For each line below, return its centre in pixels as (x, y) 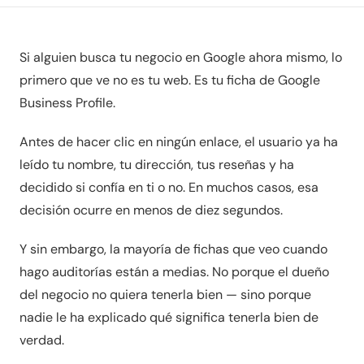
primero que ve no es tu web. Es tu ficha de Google (170, 80)
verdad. (42, 340)
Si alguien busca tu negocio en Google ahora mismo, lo (181, 57)
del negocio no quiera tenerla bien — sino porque (165, 295)
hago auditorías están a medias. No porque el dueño (174, 272)
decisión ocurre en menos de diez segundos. (151, 210)
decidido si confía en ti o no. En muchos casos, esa (169, 187)
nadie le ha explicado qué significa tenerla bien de (169, 317)
